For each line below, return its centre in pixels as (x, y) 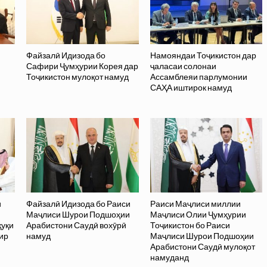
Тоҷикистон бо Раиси (190, 226)
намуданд (169, 258)
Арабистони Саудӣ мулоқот (202, 247)
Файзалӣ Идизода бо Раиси (79, 204)
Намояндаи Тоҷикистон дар (203, 55)
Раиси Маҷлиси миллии (195, 204)
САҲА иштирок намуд (191, 88)
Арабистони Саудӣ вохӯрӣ (77, 226)
